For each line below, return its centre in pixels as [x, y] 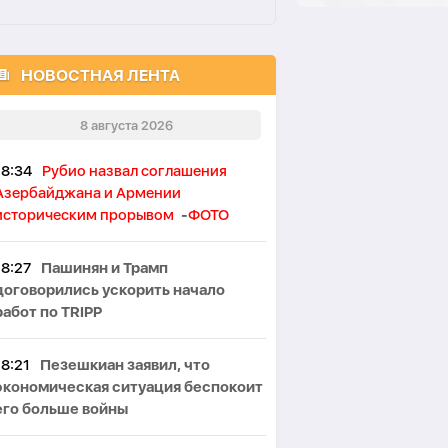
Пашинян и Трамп [104, 268]
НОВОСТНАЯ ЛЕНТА [100, 75]
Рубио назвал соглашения [134, 171]
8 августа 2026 [126, 125]
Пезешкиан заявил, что [125, 365]
